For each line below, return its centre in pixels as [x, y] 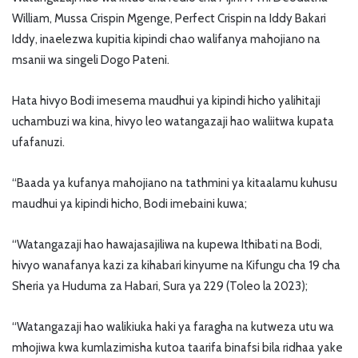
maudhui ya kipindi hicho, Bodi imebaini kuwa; [129, 204]
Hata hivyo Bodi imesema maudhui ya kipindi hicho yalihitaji [166, 101]
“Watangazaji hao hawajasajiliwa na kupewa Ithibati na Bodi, [167, 245]
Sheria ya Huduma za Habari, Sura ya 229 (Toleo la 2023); [160, 286]
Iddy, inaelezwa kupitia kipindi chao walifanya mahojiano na [166, 40]
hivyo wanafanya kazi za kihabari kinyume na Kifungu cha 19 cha [176, 266]
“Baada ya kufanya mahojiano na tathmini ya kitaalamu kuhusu [175, 183]
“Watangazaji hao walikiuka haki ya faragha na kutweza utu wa [173, 327]
